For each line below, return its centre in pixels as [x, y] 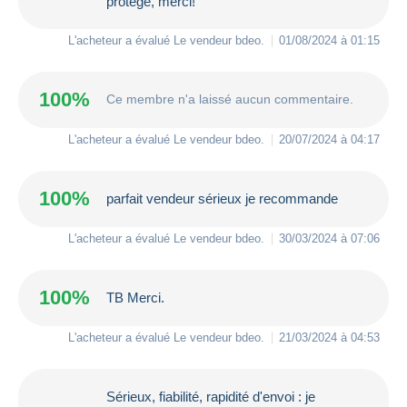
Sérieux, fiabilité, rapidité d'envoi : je [211, 396]
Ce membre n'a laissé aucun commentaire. [230, 99]
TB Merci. [135, 298]
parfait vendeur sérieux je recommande [222, 199]
